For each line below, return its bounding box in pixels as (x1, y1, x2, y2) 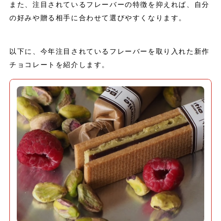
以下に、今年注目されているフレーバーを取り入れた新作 (9, 47, 210, 56)
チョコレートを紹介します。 (9, 61, 110, 69)
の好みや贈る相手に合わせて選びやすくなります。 (9, 13, 186, 22)
